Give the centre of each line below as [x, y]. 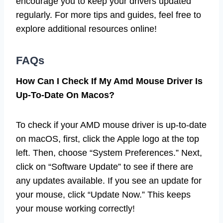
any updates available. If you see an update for [109, 180]
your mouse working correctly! [75, 208]
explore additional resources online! [86, 29]
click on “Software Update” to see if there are [105, 167]
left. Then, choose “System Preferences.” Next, [109, 153]
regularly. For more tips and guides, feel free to [109, 15]
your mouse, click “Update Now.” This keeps [103, 194]
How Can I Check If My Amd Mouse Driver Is [109, 81]
